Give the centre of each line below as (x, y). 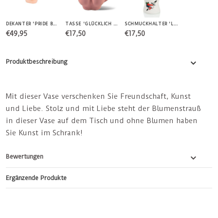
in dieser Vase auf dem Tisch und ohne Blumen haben (102, 121)
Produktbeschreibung (36, 62)
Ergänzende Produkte (36, 178)
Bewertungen (25, 157)
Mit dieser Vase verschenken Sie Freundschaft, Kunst (98, 97)
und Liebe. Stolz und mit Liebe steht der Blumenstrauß (103, 109)
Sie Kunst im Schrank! (44, 133)
